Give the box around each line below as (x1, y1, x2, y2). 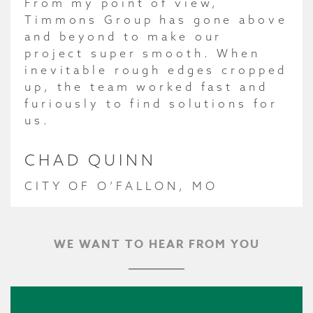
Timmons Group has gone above (24, 12, 288, 27)
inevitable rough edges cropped (24, 62, 288, 77)
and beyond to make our (24, 29, 223, 43)
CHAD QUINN (24, 150, 156, 170)
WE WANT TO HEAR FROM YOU (53, 235, 260, 253)
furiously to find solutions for (24, 96, 279, 110)
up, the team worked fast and (24, 79, 268, 94)
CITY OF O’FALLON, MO (24, 178, 218, 193)
